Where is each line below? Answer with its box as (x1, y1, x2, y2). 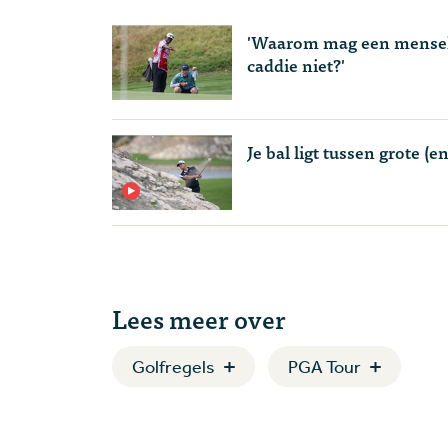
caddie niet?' (247, 51, 345, 79)
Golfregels (132, 355, 215, 378)
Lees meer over (112, 298, 286, 339)
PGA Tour (288, 355, 361, 378)
